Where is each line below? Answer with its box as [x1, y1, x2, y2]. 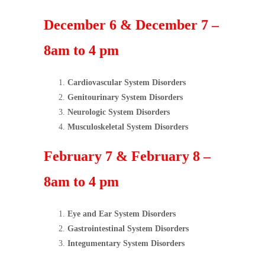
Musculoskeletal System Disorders [67, 122, 188, 131]
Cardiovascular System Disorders [67, 78, 186, 87]
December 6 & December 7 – [44, 17, 219, 33]
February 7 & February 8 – [44, 148, 211, 164]
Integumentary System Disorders [67, 239, 185, 248]
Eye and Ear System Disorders [67, 209, 176, 218]
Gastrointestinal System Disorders [67, 224, 189, 233]
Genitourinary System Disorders [67, 93, 183, 102]
